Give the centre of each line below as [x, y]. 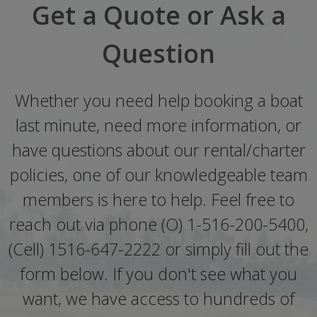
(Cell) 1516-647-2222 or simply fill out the [158, 249]
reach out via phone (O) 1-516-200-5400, [158, 224]
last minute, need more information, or [158, 125]
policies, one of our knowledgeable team [158, 174]
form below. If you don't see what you [158, 273]
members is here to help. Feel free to [158, 199]
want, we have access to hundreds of [158, 298]
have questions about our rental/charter [158, 150]
